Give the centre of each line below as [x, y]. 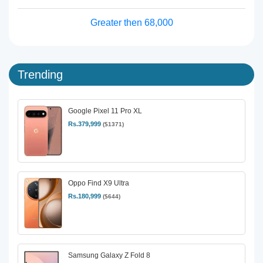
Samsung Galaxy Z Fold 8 [109, 256]
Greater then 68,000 [131, 23]
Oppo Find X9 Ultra [99, 183]
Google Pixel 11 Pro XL [105, 111]
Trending [40, 75]
